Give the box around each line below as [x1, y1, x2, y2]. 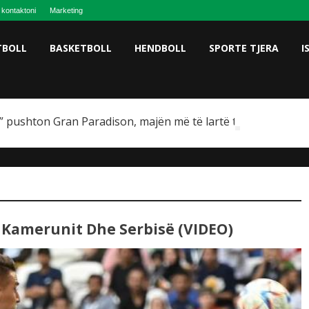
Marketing [50, 6, 83, 14]
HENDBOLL [134, 41, 186, 54]
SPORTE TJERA [209, 41, 279, 54]
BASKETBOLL [50, 41, 112, 54]
